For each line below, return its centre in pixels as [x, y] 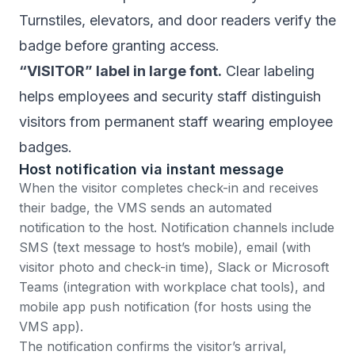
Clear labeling [268, 71]
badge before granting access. [119, 46]
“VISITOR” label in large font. [120, 71]
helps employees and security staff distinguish [170, 97]
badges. [46, 147]
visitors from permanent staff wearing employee [176, 122]
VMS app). [51, 327]
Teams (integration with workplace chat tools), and [172, 287]
